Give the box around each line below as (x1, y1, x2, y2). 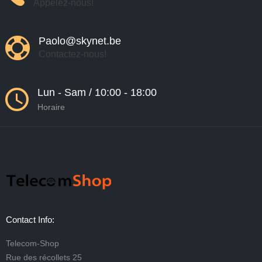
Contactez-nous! (38, 49, 106, 59)
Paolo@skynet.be (38, 35, 124, 47)
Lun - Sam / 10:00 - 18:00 (37, 87, 157, 98)
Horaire (37, 102, 65, 112)
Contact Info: (6, 215, 54, 225)
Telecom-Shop (6, 239, 59, 248)
